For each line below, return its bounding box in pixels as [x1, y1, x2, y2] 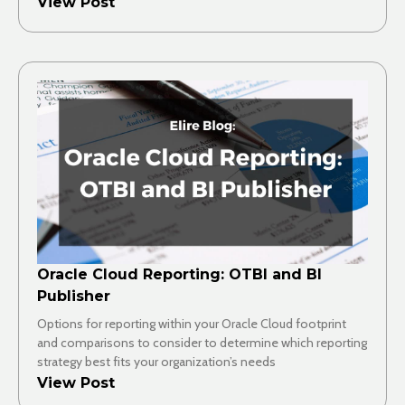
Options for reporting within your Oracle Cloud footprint [37, 316, 346, 333]
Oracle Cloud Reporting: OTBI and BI [37, 266, 322, 284]
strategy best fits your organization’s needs [37, 353, 276, 371]
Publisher [37, 287, 110, 306]
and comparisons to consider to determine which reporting [37, 334, 367, 352]
